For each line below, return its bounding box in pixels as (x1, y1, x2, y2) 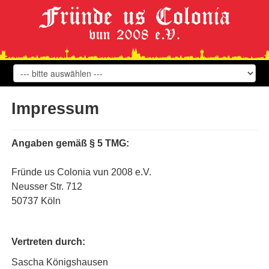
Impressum (11, 100, 99, 118)
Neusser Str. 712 (11, 181, 82, 192)
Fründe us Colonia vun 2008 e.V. (11, 167, 151, 178)
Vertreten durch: (11, 237, 85, 247)
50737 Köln (11, 196, 61, 207)
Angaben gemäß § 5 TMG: (11, 138, 129, 149)
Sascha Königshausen (11, 257, 108, 268)
